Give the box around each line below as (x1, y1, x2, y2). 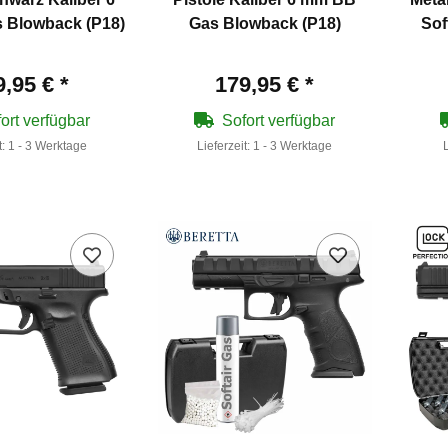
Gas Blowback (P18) (188, 14, 341, 32)
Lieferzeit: (197, 138, 254, 153)
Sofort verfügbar (222, 111, 336, 129)
